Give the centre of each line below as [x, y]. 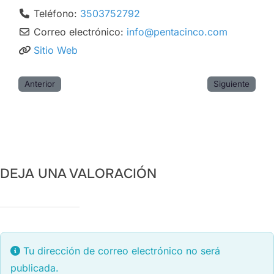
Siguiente [231, 83]
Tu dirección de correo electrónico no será [120, 250]
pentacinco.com [191, 31]
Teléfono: [57, 13]
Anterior [40, 83]
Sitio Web [56, 50]
